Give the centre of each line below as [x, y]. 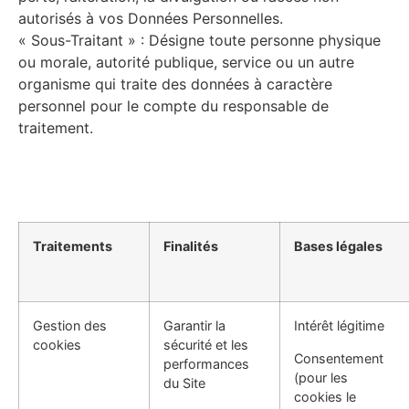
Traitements [73, 246]
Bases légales [338, 246]
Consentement [339, 358]
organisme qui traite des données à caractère [175, 84]
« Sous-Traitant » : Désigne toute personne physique [199, 40]
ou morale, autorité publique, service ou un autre [186, 62]
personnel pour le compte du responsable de [173, 105]
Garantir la [194, 326]
